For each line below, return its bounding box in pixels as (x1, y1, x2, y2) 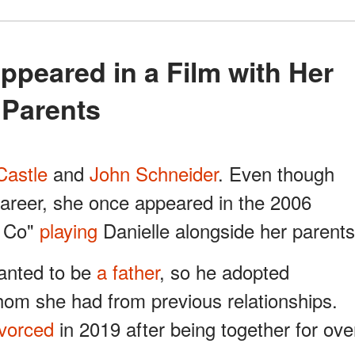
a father (97, 258, 159, 286)
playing (40, 216, 97, 245)
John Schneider (90, 159, 218, 188)
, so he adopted (159, 258, 289, 286)
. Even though (218, 159, 334, 188)
